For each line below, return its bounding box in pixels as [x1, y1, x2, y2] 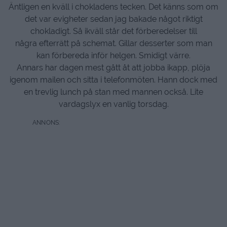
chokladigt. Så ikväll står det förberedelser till [30, 26, 197, 36]
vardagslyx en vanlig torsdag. [58, 99, 169, 109]
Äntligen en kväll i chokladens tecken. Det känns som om [9, 2, 218, 12]
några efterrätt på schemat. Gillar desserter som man [15, 39, 212, 48]
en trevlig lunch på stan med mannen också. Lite [24, 87, 203, 97]
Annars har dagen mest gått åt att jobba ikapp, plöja [17, 63, 210, 72]
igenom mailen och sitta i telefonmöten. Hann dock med [10, 75, 217, 85]
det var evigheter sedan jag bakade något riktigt [24, 14, 203, 24]
